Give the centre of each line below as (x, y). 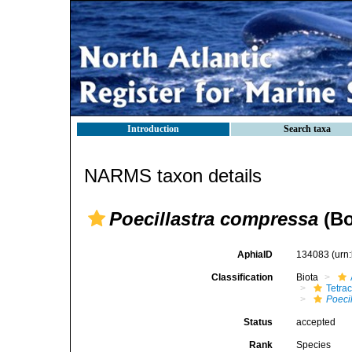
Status (258, 322)
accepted (316, 322)
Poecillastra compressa (214, 219)
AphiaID (255, 255)
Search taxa (307, 129)
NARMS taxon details (173, 176)
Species (314, 345)
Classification (242, 277)
